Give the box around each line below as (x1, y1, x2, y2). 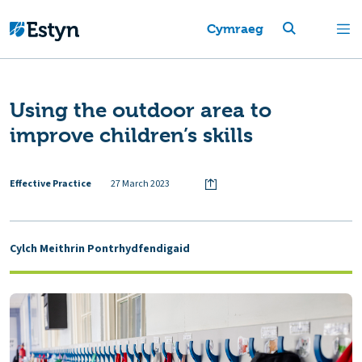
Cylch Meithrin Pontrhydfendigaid (10, 240, 190, 257)
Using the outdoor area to (10, 98, 271, 122)
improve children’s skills (10, 123, 253, 147)
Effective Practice (10, 176, 91, 191)
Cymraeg (206, 21, 263, 36)
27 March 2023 (111, 176, 170, 191)
